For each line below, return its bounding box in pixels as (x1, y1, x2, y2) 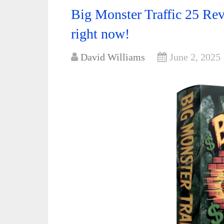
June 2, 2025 (169, 51, 220, 62)
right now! (71, 26, 129, 41)
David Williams (80, 51, 145, 62)
